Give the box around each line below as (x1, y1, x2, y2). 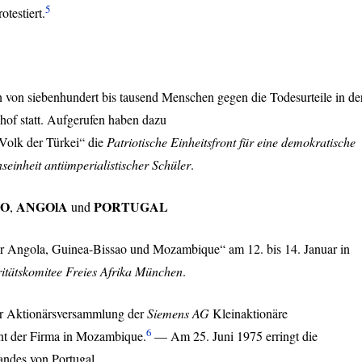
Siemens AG (147, 305, 209, 322)
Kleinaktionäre (209, 305, 288, 322)
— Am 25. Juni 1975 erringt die (151, 327, 318, 345)
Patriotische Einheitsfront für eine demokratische (107, 133, 356, 151)
